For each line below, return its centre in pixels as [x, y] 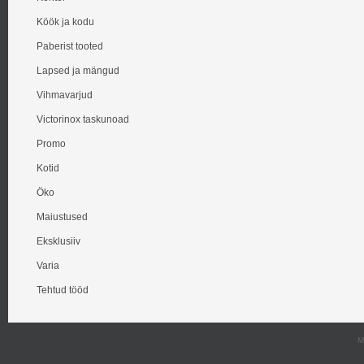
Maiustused [62, 217]
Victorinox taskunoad [83, 119]
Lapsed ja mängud [78, 71]
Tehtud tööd [63, 290]
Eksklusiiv [58, 241]
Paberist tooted [70, 46]
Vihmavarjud [65, 95]
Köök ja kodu [65, 22]
